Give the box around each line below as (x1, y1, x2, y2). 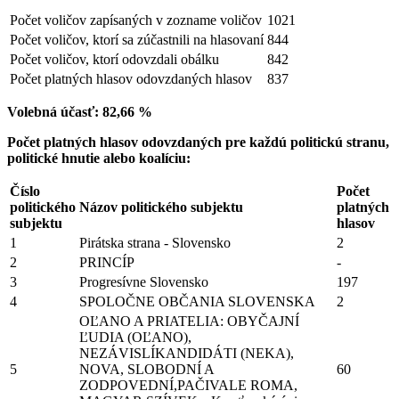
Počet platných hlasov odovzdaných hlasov (10, 70, 256, 86)
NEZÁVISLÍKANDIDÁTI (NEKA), (79, 345, 294, 361)
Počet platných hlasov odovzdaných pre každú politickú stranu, (7, 134, 389, 150)
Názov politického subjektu (79, 199, 243, 215)
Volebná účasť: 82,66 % (7, 103, 152, 119)
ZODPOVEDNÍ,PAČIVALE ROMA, (79, 377, 297, 393)
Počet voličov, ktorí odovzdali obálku (10, 51, 219, 67)
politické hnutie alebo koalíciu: (7, 150, 191, 166)
